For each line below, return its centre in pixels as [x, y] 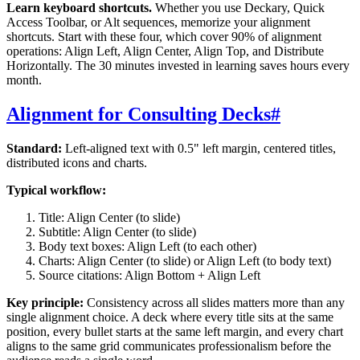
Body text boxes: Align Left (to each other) [147, 247]
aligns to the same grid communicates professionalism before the [169, 346]
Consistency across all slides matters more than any [214, 303]
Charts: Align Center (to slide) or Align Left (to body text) [185, 261]
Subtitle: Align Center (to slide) [117, 232]
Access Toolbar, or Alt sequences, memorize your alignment [158, 22]
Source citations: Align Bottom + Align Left [149, 276]
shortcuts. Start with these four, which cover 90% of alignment [164, 37]
